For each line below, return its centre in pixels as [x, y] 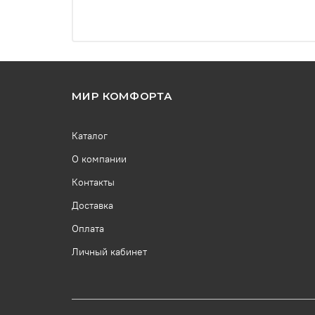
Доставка [92, 206]
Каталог [90, 136]
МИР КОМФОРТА [122, 96]
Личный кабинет [109, 252]
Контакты [93, 182]
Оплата [88, 229]
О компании [99, 159]
